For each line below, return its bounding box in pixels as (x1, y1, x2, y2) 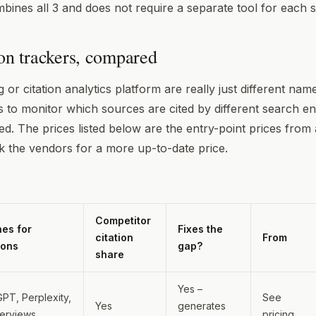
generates (178, 299, 226, 312)
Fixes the (178, 222, 223, 235)
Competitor (95, 214, 151, 226)
